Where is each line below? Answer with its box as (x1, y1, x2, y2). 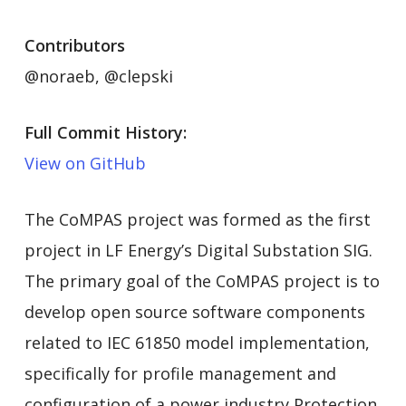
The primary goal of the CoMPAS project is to (24, 269, 380, 292)
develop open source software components (24, 300, 365, 323)
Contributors (24, 34, 125, 56)
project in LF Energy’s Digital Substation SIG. (24, 238, 372, 261)
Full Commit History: (24, 121, 187, 143)
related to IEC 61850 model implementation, (24, 331, 370, 353)
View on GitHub (24, 151, 146, 174)
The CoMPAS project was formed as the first (24, 208, 371, 230)
